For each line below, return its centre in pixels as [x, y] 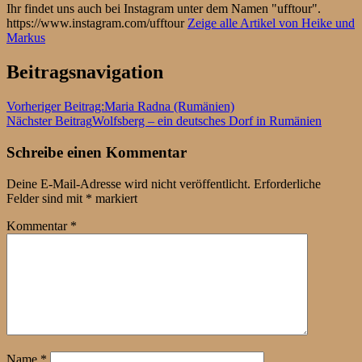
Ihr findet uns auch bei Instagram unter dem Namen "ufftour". [164, 9]
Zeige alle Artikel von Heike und [271, 23]
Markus [26, 38]
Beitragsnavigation [85, 72]
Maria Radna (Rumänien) [169, 107]
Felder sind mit [46, 198]
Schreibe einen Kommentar [97, 152]
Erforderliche [287, 183]
